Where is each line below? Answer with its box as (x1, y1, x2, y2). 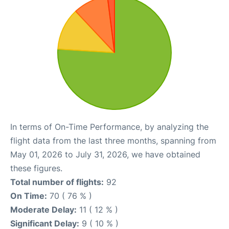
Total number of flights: (10, 177, 104, 187)
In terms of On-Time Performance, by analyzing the (10, 122, 209, 132)
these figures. (10, 163, 62, 173)
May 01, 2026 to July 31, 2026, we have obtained (10, 149, 200, 159)
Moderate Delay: (10, 204, 77, 215)
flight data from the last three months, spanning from (10, 135, 216, 146)
